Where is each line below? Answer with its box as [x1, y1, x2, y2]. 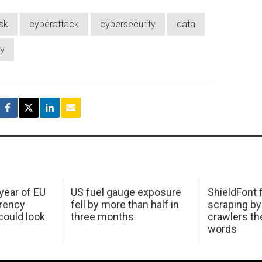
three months [71, 211, 135, 223]
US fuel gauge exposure [71, 186, 182, 199]
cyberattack [29, 18, 79, 30]
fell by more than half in [71, 198, 180, 211]
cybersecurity [100, 18, 156, 30]
